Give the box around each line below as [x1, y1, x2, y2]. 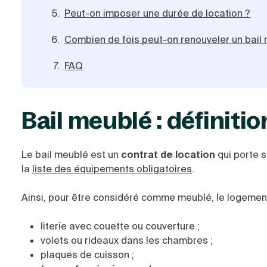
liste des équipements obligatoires [32, 163, 192, 175]
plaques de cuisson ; [41, 249, 134, 261]
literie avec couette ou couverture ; [41, 220, 200, 232]
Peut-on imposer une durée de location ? [64, 7, 250, 20]
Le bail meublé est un [21, 148, 121, 161]
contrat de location [121, 148, 215, 161]
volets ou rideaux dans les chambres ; [41, 234, 213, 247]
